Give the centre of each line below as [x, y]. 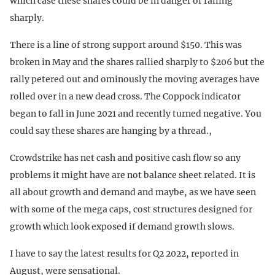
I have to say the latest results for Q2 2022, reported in [124, 254]
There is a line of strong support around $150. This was [126, 45]
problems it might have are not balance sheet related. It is [133, 175]
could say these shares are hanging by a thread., [111, 131]
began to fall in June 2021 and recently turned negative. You [136, 114]
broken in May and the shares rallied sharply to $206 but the [137, 62]
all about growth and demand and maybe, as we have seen [133, 192]
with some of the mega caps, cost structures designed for [131, 210]
